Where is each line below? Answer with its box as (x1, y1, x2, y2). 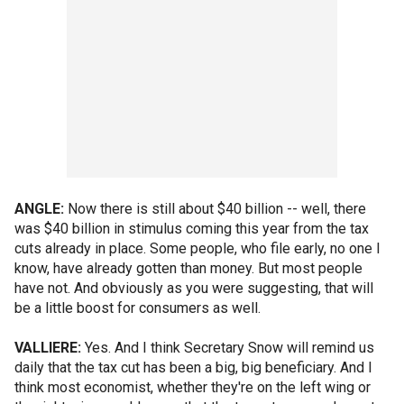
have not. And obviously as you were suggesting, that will (14, 280, 373, 297)
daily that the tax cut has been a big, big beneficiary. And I (14, 359, 372, 376)
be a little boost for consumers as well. (14, 299, 261, 317)
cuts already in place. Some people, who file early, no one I (14, 240, 381, 257)
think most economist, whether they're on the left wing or (14, 379, 371, 396)
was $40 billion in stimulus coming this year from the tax (14, 220, 369, 237)
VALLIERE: (14, 339, 81, 356)
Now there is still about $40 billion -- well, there (64, 200, 366, 217)
